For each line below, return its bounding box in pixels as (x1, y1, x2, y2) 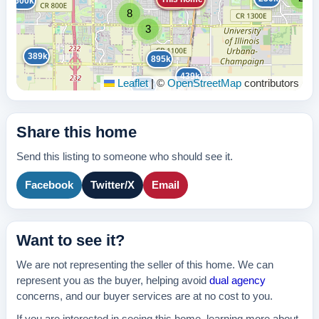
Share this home (16, 123, 137, 141)
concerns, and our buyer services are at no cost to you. (16, 291, 273, 302)
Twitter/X (90, 179, 135, 191)
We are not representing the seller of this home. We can (16, 259, 273, 271)
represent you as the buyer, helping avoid (16, 275, 209, 286)
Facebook (25, 179, 73, 191)
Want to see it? (16, 231, 125, 249)
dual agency (209, 275, 266, 286)
